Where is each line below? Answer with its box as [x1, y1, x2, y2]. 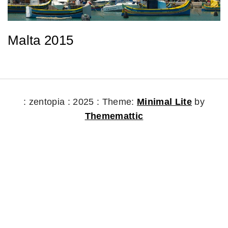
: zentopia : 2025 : [23, 96, 100, 107]
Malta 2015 [8, 33, 74, 48]
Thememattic [84, 110, 144, 121]
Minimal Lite [137, 96, 192, 107]
